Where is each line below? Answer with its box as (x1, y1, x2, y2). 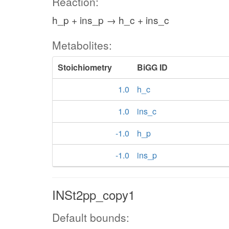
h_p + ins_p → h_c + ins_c (52, 12, 169, 27)
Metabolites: (52, 37, 112, 53)
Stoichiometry (58, 61, 112, 73)
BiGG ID (137, 61, 168, 73)
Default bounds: (52, 209, 129, 225)
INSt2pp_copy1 (52, 185, 135, 203)
